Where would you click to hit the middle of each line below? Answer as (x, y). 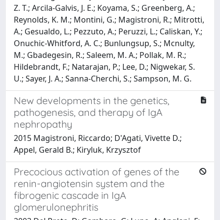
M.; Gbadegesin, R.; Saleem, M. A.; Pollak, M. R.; (100, 55)
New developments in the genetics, (92, 100)
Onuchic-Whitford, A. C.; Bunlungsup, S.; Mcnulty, (104, 43)
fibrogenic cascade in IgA (70, 195)
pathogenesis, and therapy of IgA (88, 112)
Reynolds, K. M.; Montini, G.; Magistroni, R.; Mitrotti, (109, 19)
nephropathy (43, 124)
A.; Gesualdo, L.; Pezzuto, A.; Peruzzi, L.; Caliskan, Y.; (108, 31)
